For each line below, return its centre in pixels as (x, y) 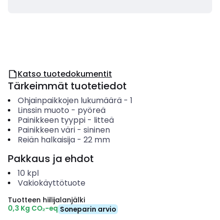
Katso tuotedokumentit (65, 74)
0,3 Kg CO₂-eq (33, 208)
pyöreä (91, 110)
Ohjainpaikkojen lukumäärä (69, 100)
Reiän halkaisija (46, 140)
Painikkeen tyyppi (51, 120)
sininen (96, 130)
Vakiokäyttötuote (51, 183)
